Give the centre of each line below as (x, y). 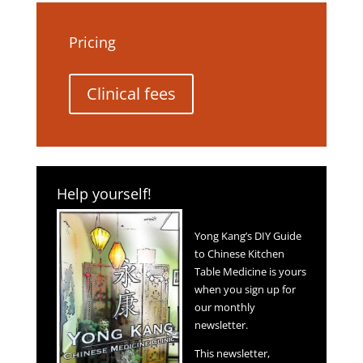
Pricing (92, 43)
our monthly (224, 307)
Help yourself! (104, 194)
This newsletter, (232, 354)
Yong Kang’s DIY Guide (248, 236)
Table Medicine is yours (250, 272)
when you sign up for (245, 290)
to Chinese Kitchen (239, 254)
